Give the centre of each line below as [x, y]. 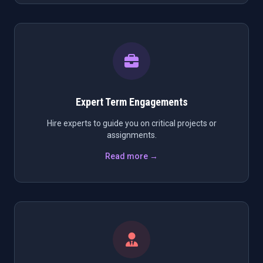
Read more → [131, 156]
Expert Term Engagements [131, 102]
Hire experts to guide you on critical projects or [131, 123]
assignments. [131, 135]
